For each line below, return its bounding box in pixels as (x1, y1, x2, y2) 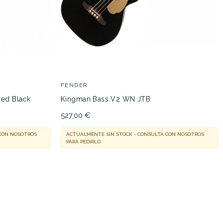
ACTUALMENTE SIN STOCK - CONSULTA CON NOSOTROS (66, 131, 204, 137)
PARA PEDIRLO (66, 138, 101, 144)
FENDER (61, 81, 88, 89)
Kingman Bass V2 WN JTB (61, 95, 151, 103)
